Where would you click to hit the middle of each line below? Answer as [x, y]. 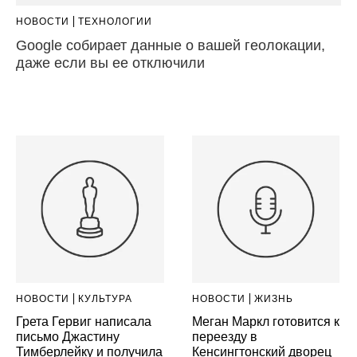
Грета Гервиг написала [84, 322]
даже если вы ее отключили [110, 63]
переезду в [224, 337]
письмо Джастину [68, 337]
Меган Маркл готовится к [265, 322]
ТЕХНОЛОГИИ [115, 21]
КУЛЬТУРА [105, 299]
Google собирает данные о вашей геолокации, [171, 45]
